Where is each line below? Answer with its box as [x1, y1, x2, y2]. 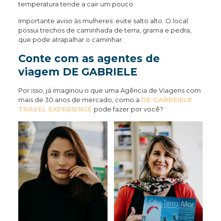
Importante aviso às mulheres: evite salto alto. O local [18, 17, 188, 25]
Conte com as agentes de [18, 52, 160, 65]
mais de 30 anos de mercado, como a [18, 96, 141, 104]
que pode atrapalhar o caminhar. [18, 36, 123, 44]
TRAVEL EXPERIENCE [18, 105, 92, 113]
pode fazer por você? [92, 105, 163, 113]
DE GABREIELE [141, 96, 192, 104]
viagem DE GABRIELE [18, 66, 137, 78]
